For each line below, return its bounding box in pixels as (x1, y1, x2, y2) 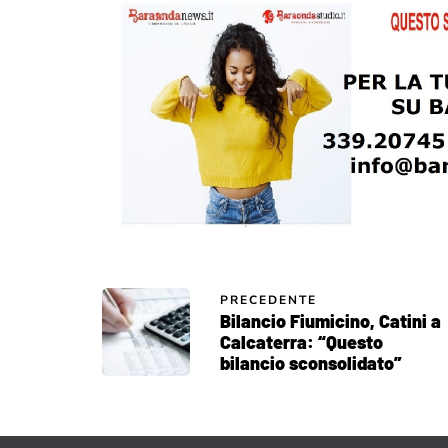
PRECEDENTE (220, 291, 317, 308)
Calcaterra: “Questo (220, 330, 383, 353)
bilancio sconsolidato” (220, 351, 402, 374)
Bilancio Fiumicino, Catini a (220, 309, 441, 332)
